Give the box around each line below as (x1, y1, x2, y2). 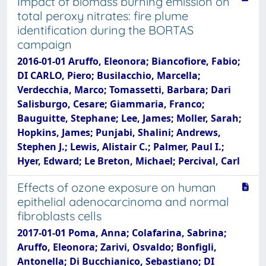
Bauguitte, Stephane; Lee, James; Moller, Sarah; (17, 112, 242, 125)
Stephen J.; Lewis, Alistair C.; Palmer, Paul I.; (17, 140, 224, 153)
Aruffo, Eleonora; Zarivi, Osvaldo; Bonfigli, (17, 240, 217, 254)
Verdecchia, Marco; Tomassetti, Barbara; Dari (17, 83, 231, 96)
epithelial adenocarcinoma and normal (17, 194, 229, 209)
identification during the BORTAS (17, 23, 194, 37)
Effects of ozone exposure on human (17, 180, 216, 195)
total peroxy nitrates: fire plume (17, 8, 188, 23)
